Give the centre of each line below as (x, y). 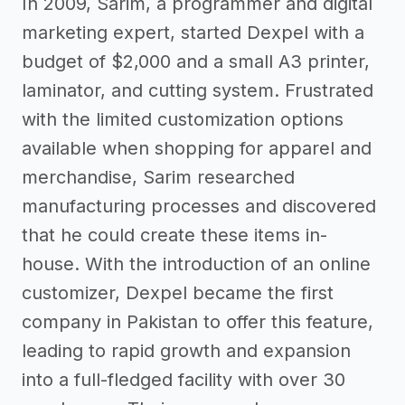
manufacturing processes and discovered (199, 206)
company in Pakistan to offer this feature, (198, 321)
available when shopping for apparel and (197, 148)
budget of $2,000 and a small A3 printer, (196, 61)
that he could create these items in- (174, 235)
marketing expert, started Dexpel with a (193, 32)
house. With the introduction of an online (196, 264)
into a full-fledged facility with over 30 (184, 379)
